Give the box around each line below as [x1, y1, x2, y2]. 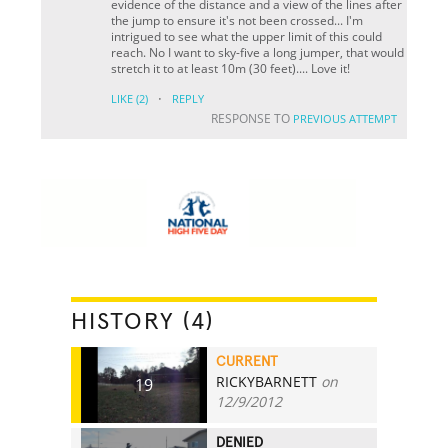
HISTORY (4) [71, 310, 215, 335]
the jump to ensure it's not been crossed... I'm [111, 11, 364, 29]
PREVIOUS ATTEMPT [292, 110, 397, 126]
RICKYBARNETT [216, 372, 318, 392]
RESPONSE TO [210, 109, 293, 127]
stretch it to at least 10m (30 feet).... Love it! [111, 59, 351, 77]
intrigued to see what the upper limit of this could [111, 27, 383, 45]
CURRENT [216, 355, 279, 370]
